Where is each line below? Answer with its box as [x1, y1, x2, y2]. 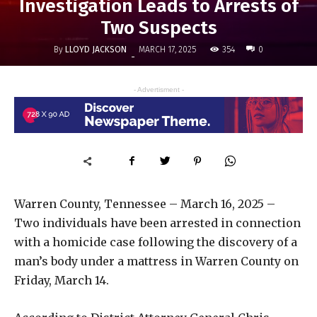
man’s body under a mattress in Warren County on [14, 253, 299, 268]
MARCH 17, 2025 [139, 45, 196, 55]
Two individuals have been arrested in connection [14, 215, 301, 230]
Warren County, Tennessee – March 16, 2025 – [14, 196, 275, 211]
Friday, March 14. [14, 272, 109, 287]
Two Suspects [100, 17, 217, 40]
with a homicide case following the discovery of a [14, 234, 297, 249]
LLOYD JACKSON [65, 44, 127, 54]
